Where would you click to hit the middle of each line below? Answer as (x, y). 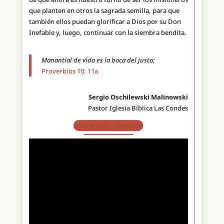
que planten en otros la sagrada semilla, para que (104, 10)
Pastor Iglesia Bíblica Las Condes (138, 108)
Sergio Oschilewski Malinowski (138, 97)
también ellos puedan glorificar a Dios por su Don (105, 21)
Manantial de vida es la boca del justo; (98, 60)
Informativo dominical (108, 125)
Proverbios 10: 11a (69, 71)
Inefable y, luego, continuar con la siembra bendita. (107, 32)
